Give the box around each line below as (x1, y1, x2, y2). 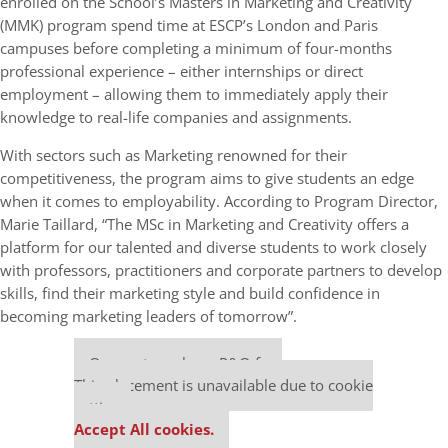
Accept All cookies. (74, 418, 214, 440)
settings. (74, 396, 131, 418)
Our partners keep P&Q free (89, 352, 282, 374)
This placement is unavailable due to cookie (74, 374, 373, 396)
